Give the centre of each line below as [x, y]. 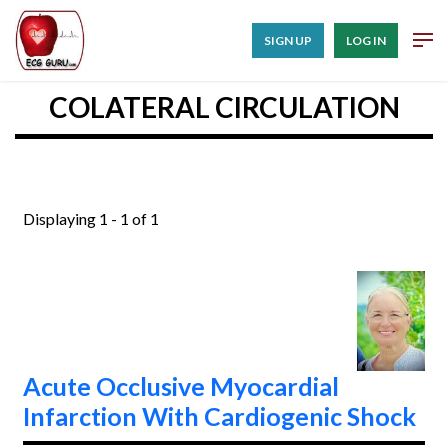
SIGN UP [288, 40]
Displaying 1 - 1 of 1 [91, 218]
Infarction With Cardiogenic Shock [219, 415]
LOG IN [366, 40]
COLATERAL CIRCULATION [224, 106]
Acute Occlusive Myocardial [181, 385]
